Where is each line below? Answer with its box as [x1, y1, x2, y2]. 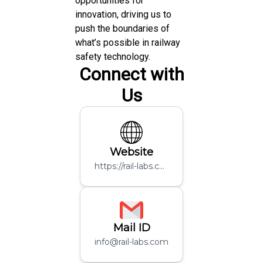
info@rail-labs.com [95, 236, 168, 247]
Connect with [79, 63, 184, 85]
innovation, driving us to [75, 8, 171, 20]
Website [110, 145, 153, 159]
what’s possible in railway [75, 36, 180, 48]
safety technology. [75, 50, 150, 62]
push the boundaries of [75, 22, 170, 34]
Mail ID [113, 221, 150, 234]
